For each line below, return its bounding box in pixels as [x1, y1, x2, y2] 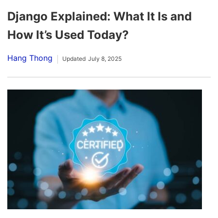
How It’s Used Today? [7, 28, 129, 42]
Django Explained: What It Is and [7, 9, 192, 24]
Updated [62, 55, 86, 63]
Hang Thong [7, 53, 53, 63]
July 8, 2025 [88, 55, 122, 63]
